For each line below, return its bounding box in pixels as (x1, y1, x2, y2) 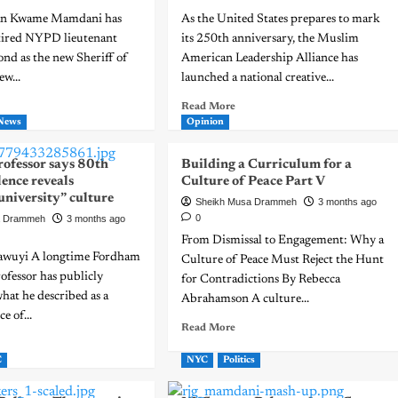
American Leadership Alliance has (180, 52, 358, 65)
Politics (222, 355, 255, 365)
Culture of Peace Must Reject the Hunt (180, 254, 384, 267)
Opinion (186, 117, 224, 127)
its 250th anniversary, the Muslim (180, 33, 359, 45)
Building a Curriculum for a (180, 158, 352, 171)
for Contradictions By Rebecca (180, 274, 340, 286)
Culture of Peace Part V (180, 175, 325, 188)
